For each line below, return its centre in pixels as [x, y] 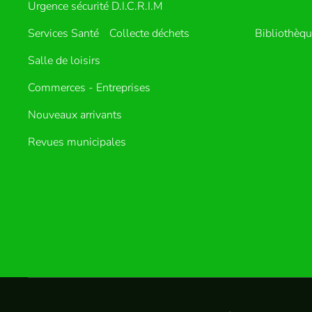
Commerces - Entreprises [89, 87]
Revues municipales [77, 142]
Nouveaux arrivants [75, 115]
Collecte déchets [149, 33]
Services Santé [63, 33]
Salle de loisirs [64, 60]
